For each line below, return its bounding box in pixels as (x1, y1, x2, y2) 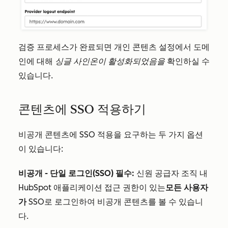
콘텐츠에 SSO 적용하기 (18, 102, 146, 117)
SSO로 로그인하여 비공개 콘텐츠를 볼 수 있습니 (28, 197, 203, 207)
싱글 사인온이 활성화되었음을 (55, 56, 165, 67)
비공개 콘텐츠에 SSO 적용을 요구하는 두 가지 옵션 (18, 130, 203, 140)
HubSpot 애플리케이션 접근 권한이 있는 (18, 183, 165, 193)
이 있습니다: (18, 144, 63, 154)
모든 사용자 (165, 183, 208, 193)
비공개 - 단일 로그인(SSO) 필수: (18, 168, 136, 179)
